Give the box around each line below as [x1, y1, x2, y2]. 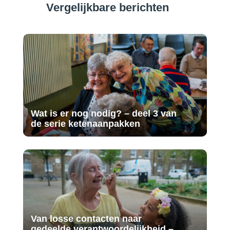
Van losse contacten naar [30, 214, 142, 224]
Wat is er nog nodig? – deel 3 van [30, 108, 177, 119]
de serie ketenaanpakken [30, 119, 140, 129]
